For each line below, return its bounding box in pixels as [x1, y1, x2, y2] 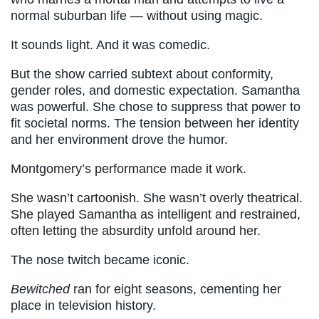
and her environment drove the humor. [11, 132, 228, 147]
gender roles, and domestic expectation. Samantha [11, 83, 300, 98]
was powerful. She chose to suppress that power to [11, 99, 300, 114]
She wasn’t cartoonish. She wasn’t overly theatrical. [11, 190, 303, 205]
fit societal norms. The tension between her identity [11, 115, 299, 130]
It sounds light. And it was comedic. [11, 37, 210, 52]
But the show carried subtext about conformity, [11, 66, 273, 81]
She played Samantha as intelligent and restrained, [11, 206, 300, 221]
